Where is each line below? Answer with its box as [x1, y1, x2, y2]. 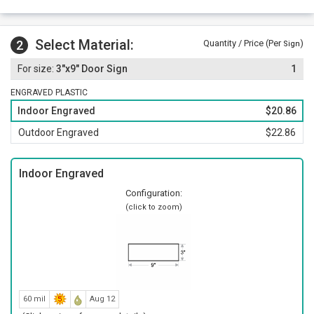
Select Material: [35, 36, 134, 53]
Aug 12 [90, 294, 115, 303]
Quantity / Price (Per [203, 38, 283, 48]
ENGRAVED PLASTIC [11, 88, 88, 97]
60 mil [23, 294, 46, 303]
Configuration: [125, 188, 182, 198]
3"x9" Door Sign [54, 63, 128, 74]
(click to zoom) [125, 203, 182, 212]
